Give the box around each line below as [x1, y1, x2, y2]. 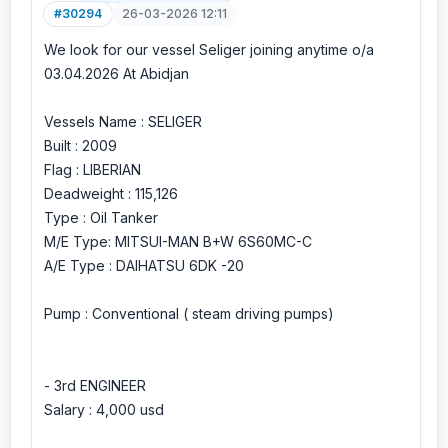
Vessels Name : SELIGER [44, 113, 202, 130]
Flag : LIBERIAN [44, 161, 141, 178]
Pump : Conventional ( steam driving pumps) [44, 305, 334, 322]
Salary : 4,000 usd [44, 401, 164, 418]
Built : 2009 [44, 137, 117, 154]
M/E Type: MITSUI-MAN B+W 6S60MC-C [44, 233, 312, 250]
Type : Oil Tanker [44, 209, 158, 226]
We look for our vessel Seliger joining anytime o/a [44, 41, 374, 58]
